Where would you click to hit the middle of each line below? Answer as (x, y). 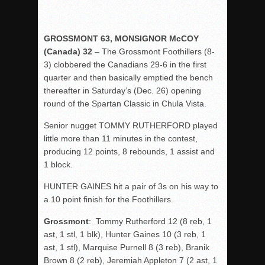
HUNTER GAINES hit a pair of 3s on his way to (131, 186)
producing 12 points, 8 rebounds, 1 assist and (129, 151)
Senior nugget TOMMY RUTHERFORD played (131, 125)
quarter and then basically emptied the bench (128, 77)
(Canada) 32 (68, 51)
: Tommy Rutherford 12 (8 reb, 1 (150, 221)
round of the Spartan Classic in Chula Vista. (125, 104)
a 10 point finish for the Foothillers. (109, 199)
